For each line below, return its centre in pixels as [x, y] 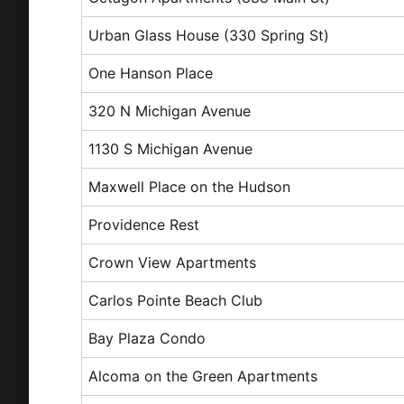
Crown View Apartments [173, 262]
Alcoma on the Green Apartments [203, 376]
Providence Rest [144, 224]
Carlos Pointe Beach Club [176, 300]
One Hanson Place [151, 73]
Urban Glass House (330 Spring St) [209, 35]
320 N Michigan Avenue [170, 110]
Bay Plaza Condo [147, 338]
